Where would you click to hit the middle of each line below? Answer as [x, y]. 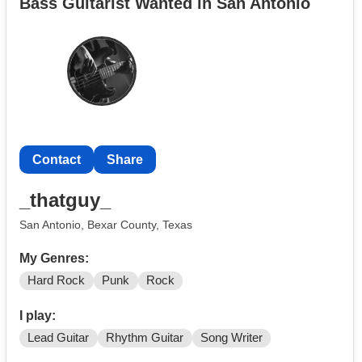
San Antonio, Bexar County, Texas [106, 225]
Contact [57, 160]
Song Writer [231, 338]
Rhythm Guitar [145, 338]
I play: [38, 316]
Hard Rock [57, 281]
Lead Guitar [59, 338]
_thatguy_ [65, 200]
